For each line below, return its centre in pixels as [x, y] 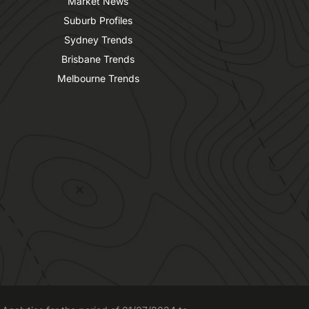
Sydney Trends [98, 40]
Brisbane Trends [98, 59]
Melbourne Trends [98, 79]
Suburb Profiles [98, 21]
